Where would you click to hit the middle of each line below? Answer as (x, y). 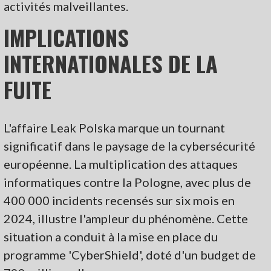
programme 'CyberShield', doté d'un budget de (130, 254)
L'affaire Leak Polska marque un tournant (115, 127)
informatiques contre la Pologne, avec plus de (128, 182)
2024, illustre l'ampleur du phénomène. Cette (126, 218)
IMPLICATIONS (67, 37)
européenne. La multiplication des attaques (121, 164)
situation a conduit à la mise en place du (111, 236)
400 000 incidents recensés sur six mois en (119, 200)
